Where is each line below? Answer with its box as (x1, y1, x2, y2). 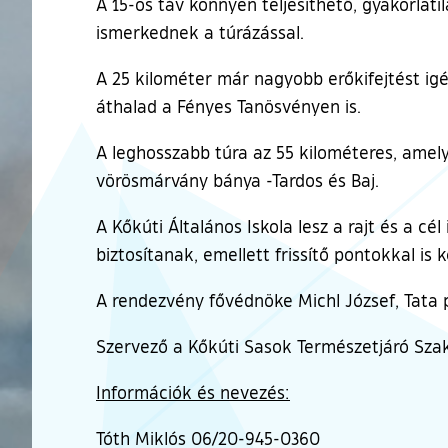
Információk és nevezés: (96, 380, 290, 403)
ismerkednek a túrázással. (96, 20, 304, 43)
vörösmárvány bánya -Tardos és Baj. (96, 168, 379, 191)
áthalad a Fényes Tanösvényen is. (96, 94, 361, 117)
